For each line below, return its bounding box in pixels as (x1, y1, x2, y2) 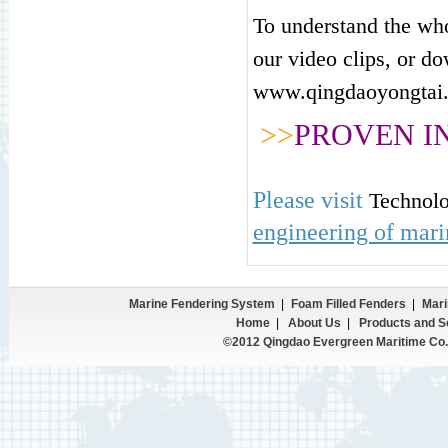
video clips (287, 46, 385, 71)
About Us (287, 316, 341, 330)
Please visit (252, 187, 369, 213)
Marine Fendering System (128, 297, 275, 311)
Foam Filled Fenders (290, 297, 406, 311)
